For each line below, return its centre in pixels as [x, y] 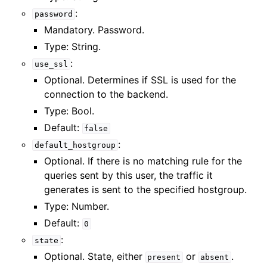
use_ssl [51, 64]
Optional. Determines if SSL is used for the [140, 80]
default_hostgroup [75, 145]
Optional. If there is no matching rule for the [143, 161]
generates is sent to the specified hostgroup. [145, 190]
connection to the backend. [106, 94]
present [164, 257]
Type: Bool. [69, 111]
